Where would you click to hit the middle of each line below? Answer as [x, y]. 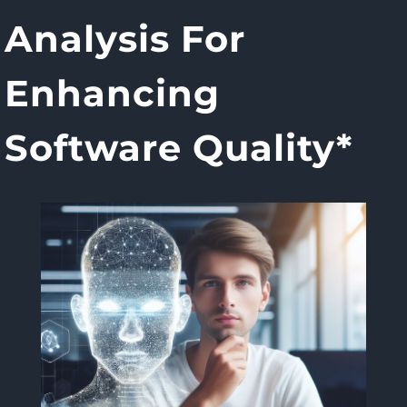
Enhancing [112, 93]
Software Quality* [179, 148]
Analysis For [125, 39]
